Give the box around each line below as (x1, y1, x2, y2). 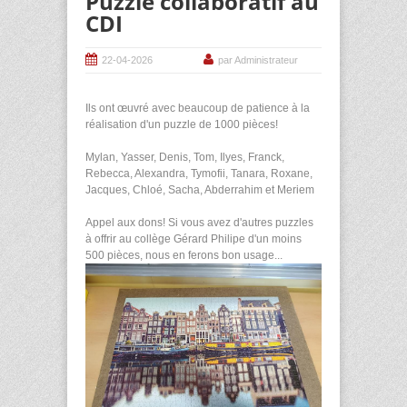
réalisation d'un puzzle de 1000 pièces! (85, 118, 278, 132)
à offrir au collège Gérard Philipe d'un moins (85, 233, 302, 246)
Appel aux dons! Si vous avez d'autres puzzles (85, 216, 313, 230)
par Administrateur (218, 55, 298, 66)
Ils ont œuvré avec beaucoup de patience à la (85, 102, 310, 115)
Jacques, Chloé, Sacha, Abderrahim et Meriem (85, 184, 314, 197)
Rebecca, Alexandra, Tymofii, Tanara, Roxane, (85, 167, 313, 181)
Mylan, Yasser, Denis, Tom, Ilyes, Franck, (85, 151, 284, 164)
